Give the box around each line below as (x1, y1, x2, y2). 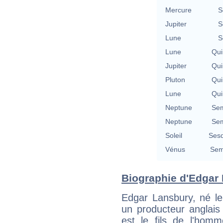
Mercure (165, 5, 192, 14)
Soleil (165, 131, 182, 139)
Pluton (165, 75, 185, 84)
